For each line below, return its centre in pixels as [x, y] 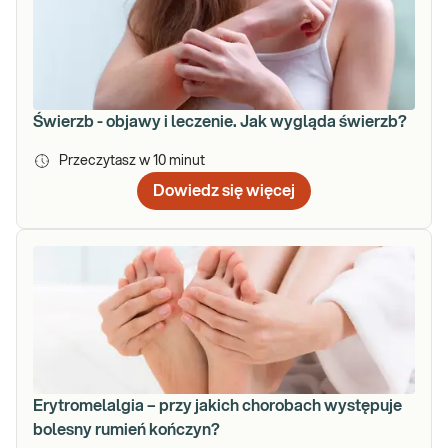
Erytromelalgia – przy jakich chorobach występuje [217, 406]
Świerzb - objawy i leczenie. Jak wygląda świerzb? [220, 122]
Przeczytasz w [106, 161]
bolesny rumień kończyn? [126, 430]
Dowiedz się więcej [224, 191]
